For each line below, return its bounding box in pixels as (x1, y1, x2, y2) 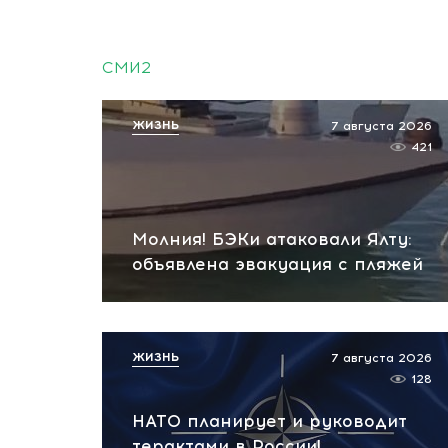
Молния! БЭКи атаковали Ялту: (132, 229, 412, 249)
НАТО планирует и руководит (132, 411, 407, 431)
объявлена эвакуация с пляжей (132, 254, 423, 274)
